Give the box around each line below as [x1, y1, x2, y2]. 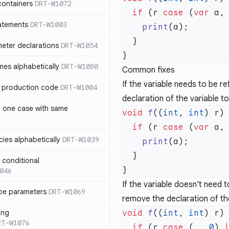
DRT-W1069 [49, 187, 85, 196]
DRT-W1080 [61, 62, 98, 71]
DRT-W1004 [60, 83, 97, 92]
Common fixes [122, 65, 175, 75]
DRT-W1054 [61, 41, 98, 50]
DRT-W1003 [30, 20, 67, 29]
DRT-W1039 [62, 135, 99, 144]
